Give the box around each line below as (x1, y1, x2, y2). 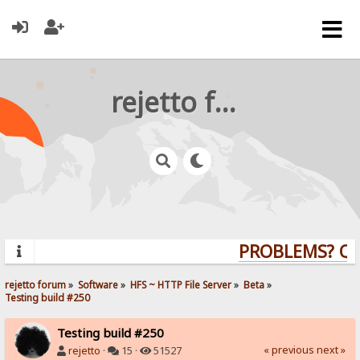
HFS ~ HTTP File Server (130, 277, 232, 291)
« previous (263, 342, 314, 357)
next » (316, 342, 346, 357)
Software (78, 277, 119, 291)
